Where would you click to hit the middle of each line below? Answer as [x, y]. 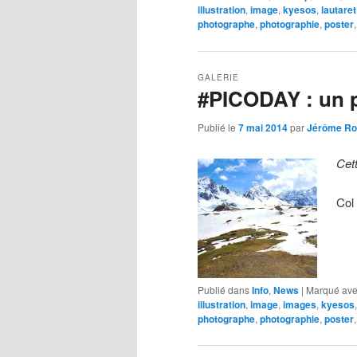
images [300, 304]
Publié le [218, 127]
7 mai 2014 [263, 127]
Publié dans [224, 289]
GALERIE [218, 78]
